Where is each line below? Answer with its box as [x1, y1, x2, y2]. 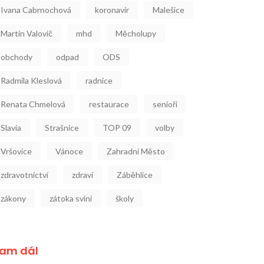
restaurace [89, 99, 129, 109]
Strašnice [45, 123, 79, 133]
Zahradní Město [107, 146, 165, 156]
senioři [153, 99, 177, 109]
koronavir [95, 5, 129, 15]
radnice [85, 75, 113, 85]
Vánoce [55, 146, 83, 156]
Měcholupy [115, 28, 156, 38]
